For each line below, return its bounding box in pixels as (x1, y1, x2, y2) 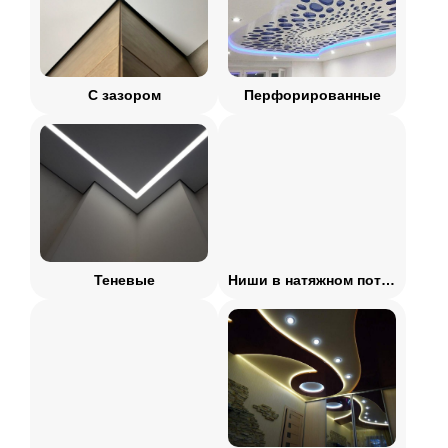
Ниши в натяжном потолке (381, 272, 395, 288)
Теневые (93, 272, 155, 288)
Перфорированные (243, 87, 381, 103)
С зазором (87, 87, 161, 103)
